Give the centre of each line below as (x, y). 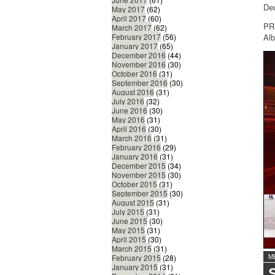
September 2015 (140, 193)
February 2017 (136, 37)
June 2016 (130, 110)
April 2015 (129, 239)
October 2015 (134, 184)
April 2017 (129, 18)
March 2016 (132, 138)
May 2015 (128, 230)
